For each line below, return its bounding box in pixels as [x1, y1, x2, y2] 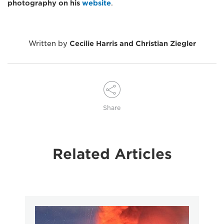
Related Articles [52, 145, 172, 163]
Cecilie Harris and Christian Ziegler [69, 39, 196, 48]
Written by [28, 39, 69, 48]
